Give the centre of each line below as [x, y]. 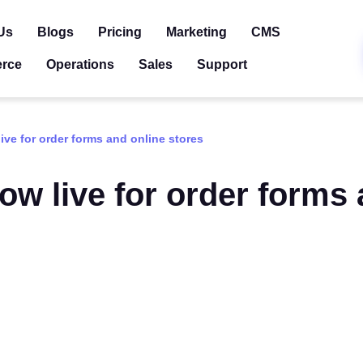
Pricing [120, 32]
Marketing [196, 32]
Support [222, 64]
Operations [80, 64]
